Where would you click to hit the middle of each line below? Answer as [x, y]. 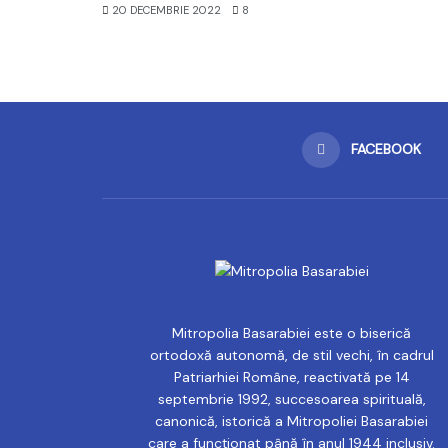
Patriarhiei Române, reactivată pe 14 [291, 377]
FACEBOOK [386, 148]
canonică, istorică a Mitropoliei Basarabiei [291, 421]
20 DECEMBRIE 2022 [165, 9]
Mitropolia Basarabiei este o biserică [291, 333]
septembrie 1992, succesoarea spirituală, [291, 399]
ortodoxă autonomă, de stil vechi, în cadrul [291, 355]
